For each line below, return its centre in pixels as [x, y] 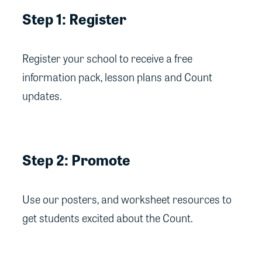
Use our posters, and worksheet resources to [127, 199]
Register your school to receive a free [107, 58]
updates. [42, 96]
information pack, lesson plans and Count [117, 77]
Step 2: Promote [76, 159]
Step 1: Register [74, 19]
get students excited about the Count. [108, 218]
